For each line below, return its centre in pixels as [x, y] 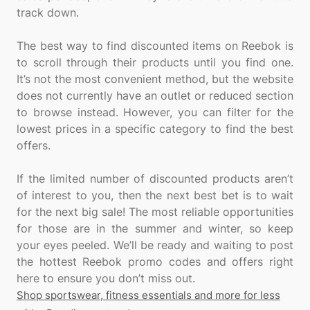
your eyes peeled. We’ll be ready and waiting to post [155, 245]
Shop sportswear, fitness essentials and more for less [148, 295]
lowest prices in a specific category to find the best [155, 129]
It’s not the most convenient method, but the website [155, 79]
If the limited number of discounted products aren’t [155, 179]
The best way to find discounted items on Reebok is [155, 46]
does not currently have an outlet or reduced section [155, 95]
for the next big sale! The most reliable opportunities [155, 212]
